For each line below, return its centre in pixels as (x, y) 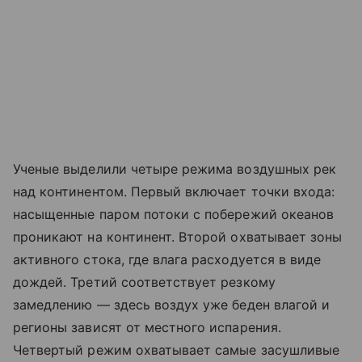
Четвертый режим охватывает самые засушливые (177, 349)
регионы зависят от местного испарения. (147, 327)
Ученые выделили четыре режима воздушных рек (175, 168)
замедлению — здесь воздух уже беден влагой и (172, 304)
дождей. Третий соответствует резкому (144, 282)
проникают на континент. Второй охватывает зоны (178, 236)
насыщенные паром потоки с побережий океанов (174, 214)
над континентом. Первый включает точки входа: (174, 191)
